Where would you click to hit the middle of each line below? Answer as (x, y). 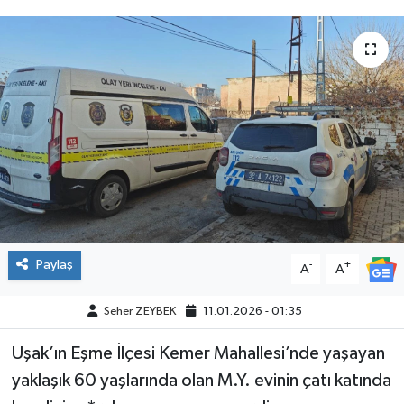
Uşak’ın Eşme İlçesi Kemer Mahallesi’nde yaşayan (198, 354)
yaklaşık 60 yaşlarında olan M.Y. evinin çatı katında (201, 381)
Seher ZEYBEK (139, 312)
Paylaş (54, 265)
